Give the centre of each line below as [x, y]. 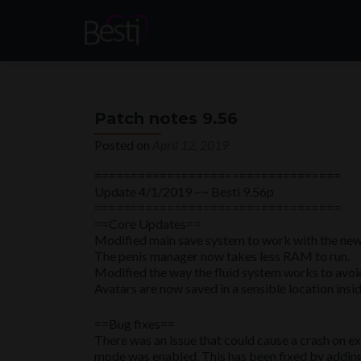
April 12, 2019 [191, 145]
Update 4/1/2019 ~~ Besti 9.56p [184, 191]
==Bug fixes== [135, 324]
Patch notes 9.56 [166, 118]
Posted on [123, 145]
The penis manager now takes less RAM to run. [222, 256]
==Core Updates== [147, 224]
